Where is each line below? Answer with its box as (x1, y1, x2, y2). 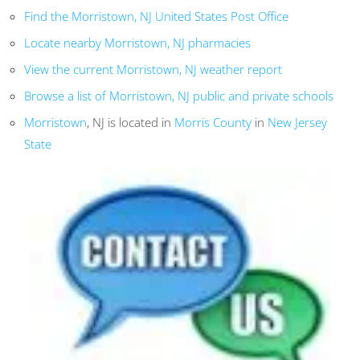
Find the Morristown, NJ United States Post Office (24, 8, 288, 25)
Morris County (174, 114, 252, 131)
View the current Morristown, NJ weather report (24, 61, 282, 78)
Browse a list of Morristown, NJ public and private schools (24, 88, 333, 104)
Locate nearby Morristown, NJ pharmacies (24, 35, 251, 51)
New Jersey (268, 114, 327, 131)
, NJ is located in (87, 114, 174, 131)
